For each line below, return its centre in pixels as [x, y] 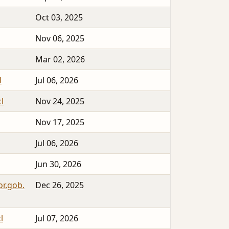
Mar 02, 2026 [60, 60]
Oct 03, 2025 [59, 18]
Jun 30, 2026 [58, 164]
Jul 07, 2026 [57, 219]
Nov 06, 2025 [60, 39]
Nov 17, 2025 [60, 122]
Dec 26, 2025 [60, 185]
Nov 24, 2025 [60, 101]
